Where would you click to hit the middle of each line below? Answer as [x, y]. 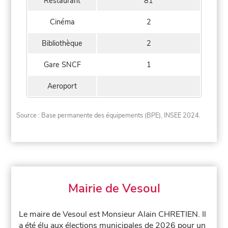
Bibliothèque [62, 44]
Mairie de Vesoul [114, 188]
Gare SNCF [62, 65]
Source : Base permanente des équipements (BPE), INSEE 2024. [109, 115]
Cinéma [62, 22]
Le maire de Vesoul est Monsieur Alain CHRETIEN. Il [113, 214]
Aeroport [62, 86]
